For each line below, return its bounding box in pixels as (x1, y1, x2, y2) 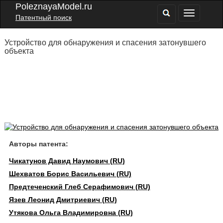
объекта (4, 47, 34, 55)
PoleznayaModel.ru (15, 1, 92, 11)
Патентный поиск (15, 13, 72, 21)
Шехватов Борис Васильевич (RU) (8, 170, 131, 178)
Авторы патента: (8, 140, 68, 148)
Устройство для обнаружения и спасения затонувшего (4, 38, 206, 47)
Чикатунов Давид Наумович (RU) (8, 157, 125, 165)
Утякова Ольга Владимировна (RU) (8, 209, 133, 217)
